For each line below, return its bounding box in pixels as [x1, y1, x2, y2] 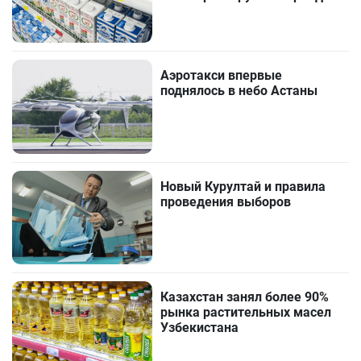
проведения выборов [160, 193, 292, 210]
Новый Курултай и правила [160, 178, 326, 194]
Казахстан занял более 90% [160, 288, 330, 305]
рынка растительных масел [160, 304, 332, 320]
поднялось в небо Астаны [160, 83, 318, 99]
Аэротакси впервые [160, 68, 283, 84]
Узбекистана [160, 319, 239, 335]
